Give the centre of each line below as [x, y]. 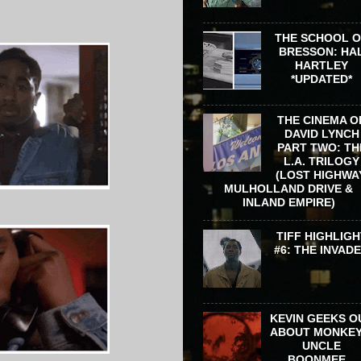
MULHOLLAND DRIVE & [288, 189]
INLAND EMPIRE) [288, 203]
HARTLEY [322, 66]
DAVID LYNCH [322, 134]
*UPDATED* [322, 79]
